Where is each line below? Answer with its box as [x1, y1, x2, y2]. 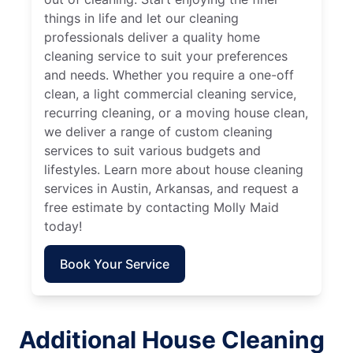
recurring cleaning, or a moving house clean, [44, 105, 308, 121]
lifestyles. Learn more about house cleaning [44, 162, 303, 178]
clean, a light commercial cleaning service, [44, 86, 296, 102]
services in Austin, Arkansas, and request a [44, 180, 299, 197]
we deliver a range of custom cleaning [44, 124, 273, 140]
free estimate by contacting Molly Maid [44, 199, 279, 216]
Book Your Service [60, 256, 169, 273]
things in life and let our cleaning [44, 10, 239, 27]
